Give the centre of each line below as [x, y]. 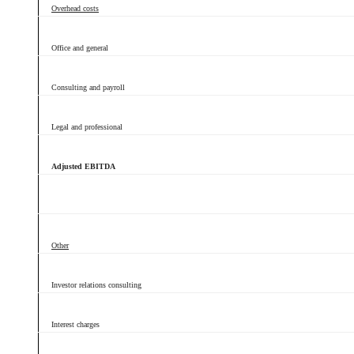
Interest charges [75, 324]
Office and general [80, 48]
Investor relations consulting [96, 285]
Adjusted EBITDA [83, 166]
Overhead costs [75, 8]
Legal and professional [87, 127]
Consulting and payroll [88, 87]
